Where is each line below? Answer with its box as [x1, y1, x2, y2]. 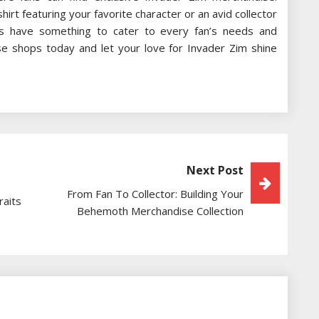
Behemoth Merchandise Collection [77, 204, 244, 219]
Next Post [187, 162, 244, 179]
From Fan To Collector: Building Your [67, 187, 244, 202]
